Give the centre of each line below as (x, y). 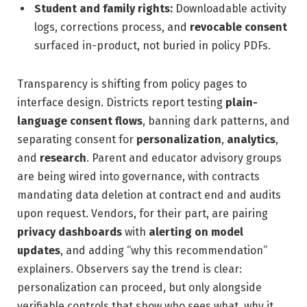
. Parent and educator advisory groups (184, 158)
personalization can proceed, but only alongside (139, 287)
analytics (251, 139)
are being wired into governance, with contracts (138, 176)
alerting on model (196, 232)
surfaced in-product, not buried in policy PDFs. (152, 45)
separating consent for (77, 139)
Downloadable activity (230, 8)
